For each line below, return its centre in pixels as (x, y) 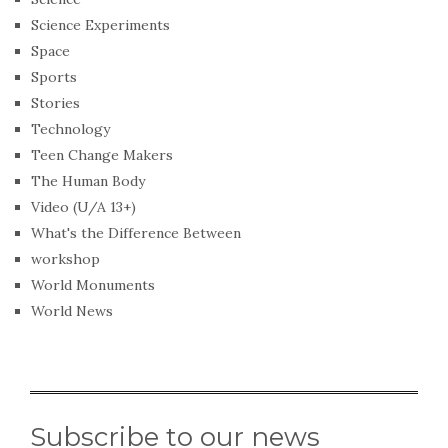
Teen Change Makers (102, 154)
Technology (70, 128)
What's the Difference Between (136, 232)
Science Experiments (100, 24)
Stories (55, 102)
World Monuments (93, 284)
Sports (54, 76)
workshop (65, 258)
